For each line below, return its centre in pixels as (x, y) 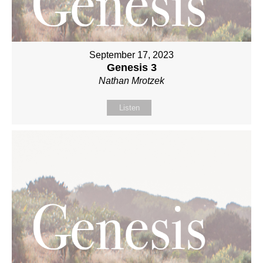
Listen (129, 107)
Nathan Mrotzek (131, 80)
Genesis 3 (131, 67)
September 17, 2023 (131, 55)
